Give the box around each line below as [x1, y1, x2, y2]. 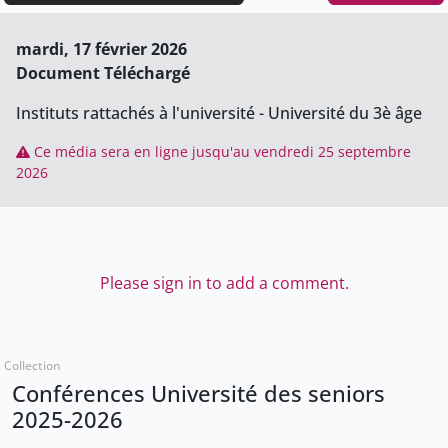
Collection [4, 357, 61, 375]
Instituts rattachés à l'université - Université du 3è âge [16, 102, 422, 125]
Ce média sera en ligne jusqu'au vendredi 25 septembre [30, 142, 411, 162]
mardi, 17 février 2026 [16, 38, 187, 61]
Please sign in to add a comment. [99, 272, 349, 295]
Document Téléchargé [16, 62, 190, 85]
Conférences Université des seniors [12, 379, 385, 409]
